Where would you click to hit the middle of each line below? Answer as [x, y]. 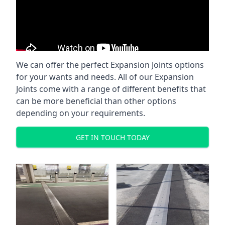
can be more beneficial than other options [96, 101]
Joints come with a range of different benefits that [111, 89]
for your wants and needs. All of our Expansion [105, 77]
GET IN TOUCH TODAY [113, 137]
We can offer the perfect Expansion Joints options [110, 65]
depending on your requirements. [81, 113]
